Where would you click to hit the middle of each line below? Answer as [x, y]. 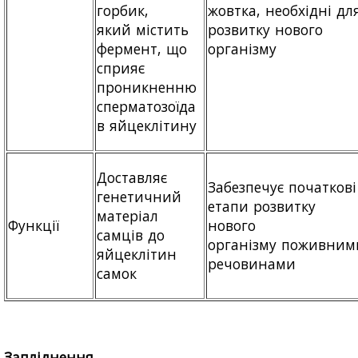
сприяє [121, 68]
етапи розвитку [262, 206]
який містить [143, 29]
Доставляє [132, 177]
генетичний [139, 196]
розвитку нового [266, 29]
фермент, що [142, 48]
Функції [34, 225]
